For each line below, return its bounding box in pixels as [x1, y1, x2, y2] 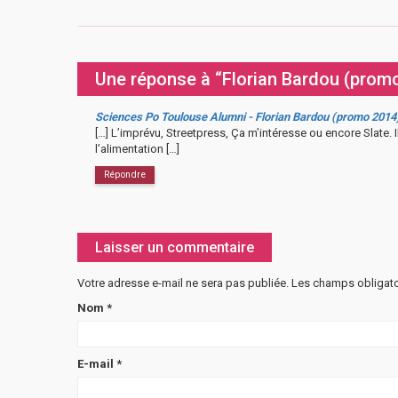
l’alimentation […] [95, 141, 179, 155]
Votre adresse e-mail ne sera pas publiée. [77, 275, 289, 290]
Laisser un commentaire [95, 238, 254, 256]
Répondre [104, 169, 146, 179]
